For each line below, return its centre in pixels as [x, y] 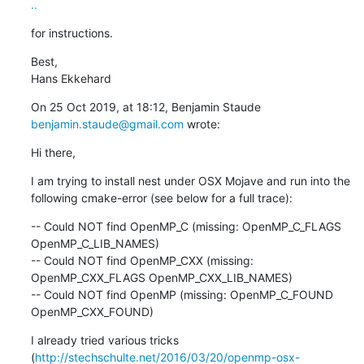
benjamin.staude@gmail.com [107, 123]
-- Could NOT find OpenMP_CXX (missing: [142, 260]
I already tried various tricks [104, 340]
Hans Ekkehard [71, 78]
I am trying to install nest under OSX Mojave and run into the [190, 180]
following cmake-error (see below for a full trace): [161, 197]
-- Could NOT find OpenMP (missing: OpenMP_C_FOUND [182, 294]
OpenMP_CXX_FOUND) [92, 311]
